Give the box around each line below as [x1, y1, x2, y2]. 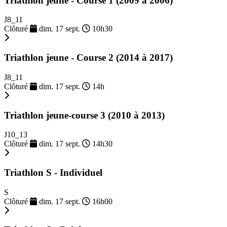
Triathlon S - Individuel [4, 167, 102, 178]
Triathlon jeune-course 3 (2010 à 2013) [4, 109, 165, 121]
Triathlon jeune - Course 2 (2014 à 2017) [4, 52, 173, 63]
